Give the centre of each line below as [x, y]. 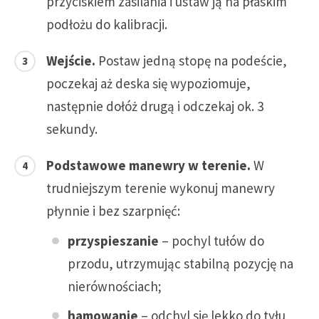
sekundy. [72, 129]
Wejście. [71, 60]
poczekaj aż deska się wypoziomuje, [148, 83]
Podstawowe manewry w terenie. [148, 165]
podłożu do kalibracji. [107, 24]
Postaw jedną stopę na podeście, [191, 60]
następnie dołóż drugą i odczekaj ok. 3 [155, 106]
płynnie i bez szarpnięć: [113, 210]
